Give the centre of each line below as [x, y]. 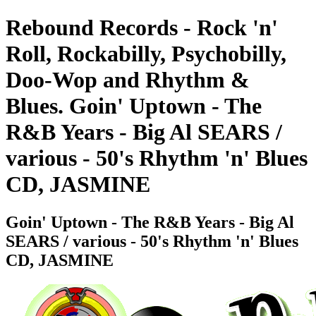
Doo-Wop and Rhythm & [128, 80]
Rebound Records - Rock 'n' [142, 28]
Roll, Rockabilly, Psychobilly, [146, 54]
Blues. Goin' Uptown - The [134, 106]
